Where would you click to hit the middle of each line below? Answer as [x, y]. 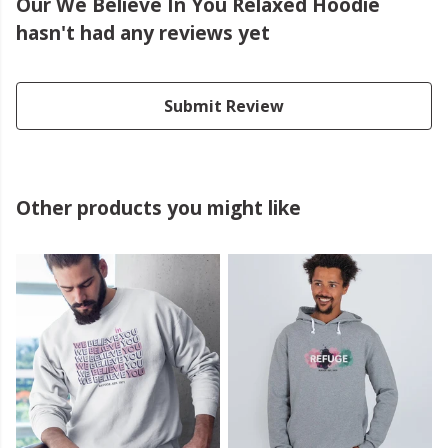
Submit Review [224, 106]
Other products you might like [158, 208]
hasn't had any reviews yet [143, 33]
